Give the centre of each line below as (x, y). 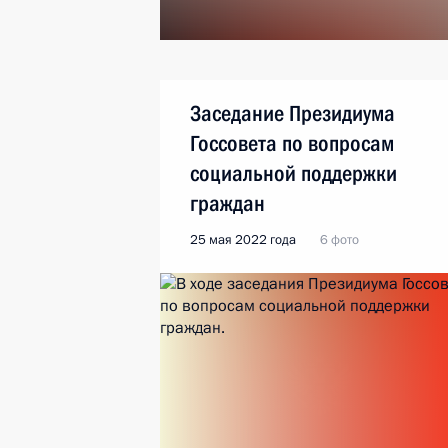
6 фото (339, 240)
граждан (227, 203)
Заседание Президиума (292, 113)
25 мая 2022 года (243, 240)
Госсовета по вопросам (292, 143)
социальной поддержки (293, 173)
